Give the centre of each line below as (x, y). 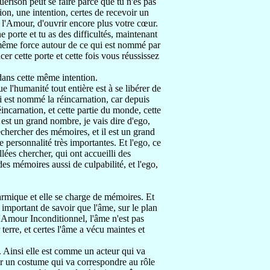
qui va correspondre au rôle (103, 262)
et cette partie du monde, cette (105, 110)
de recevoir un (122, 12)
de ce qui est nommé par (114, 45)
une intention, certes (55, 12)
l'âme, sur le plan (125, 208)
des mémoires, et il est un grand (95, 132)
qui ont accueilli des (93, 153)
